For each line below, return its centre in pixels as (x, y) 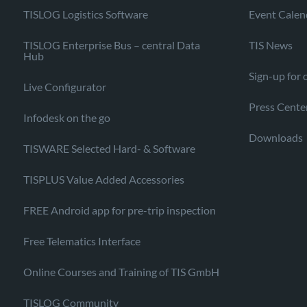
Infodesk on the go (67, 117)
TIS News (270, 45)
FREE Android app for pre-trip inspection (120, 210)
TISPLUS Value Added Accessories (104, 179)
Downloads (275, 137)
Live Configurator (65, 86)
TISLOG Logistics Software (86, 14)
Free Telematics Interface (82, 241)
